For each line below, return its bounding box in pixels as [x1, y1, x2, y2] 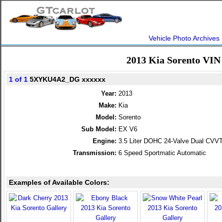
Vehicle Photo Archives [149, 34, 220, 42]
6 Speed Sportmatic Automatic [118, 149, 206, 157]
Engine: [93, 137, 116, 145]
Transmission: [73, 149, 116, 157]
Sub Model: [81, 125, 116, 133]
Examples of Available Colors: [9, 178, 110, 186]
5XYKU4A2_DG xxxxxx [28, 75, 106, 83]
